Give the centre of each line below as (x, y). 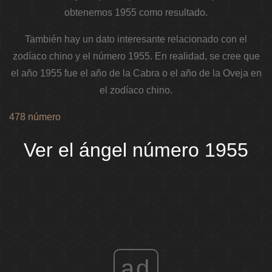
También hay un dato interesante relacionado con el (136, 39)
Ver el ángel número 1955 (136, 150)
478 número (35, 117)
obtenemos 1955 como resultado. (136, 13)
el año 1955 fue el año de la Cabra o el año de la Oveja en (136, 73)
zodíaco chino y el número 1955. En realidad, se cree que (136, 56)
